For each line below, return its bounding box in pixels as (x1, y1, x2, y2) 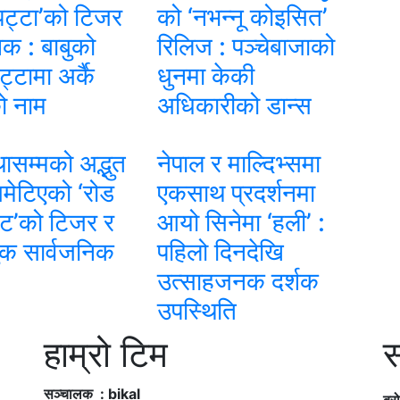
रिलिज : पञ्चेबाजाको (156, 30, 335, 62)
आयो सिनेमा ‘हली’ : (156, 206, 325, 237)
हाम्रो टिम (44, 331, 168, 376)
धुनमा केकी (156, 60, 254, 91)
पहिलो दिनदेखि (156, 236, 284, 267)
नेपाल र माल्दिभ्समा (156, 147, 321, 179)
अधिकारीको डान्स (156, 89, 312, 121)
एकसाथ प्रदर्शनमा (156, 177, 315, 208)
